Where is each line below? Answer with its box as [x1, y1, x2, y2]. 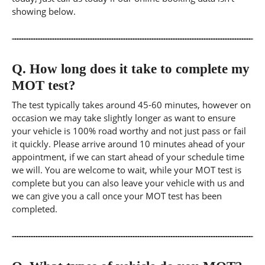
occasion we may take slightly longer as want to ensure [12, 112, 235, 124]
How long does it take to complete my [26, 61, 250, 76]
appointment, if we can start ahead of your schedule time [12, 151, 244, 163]
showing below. [12, 5, 76, 17]
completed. [12, 203, 57, 215]
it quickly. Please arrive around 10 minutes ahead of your [12, 138, 245, 150]
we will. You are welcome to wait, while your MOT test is [12, 164, 241, 176]
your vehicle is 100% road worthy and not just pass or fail [12, 125, 246, 137]
